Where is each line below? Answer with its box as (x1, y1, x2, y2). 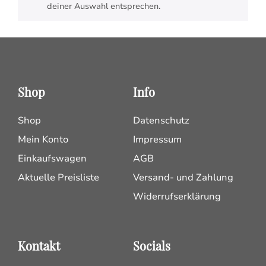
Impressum (133, 133, 182, 146)
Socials (133, 237, 170, 254)
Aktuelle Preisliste (18, 171, 99, 184)
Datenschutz (133, 114, 189, 127)
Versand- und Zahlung (133, 171, 233, 184)
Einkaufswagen (18, 152, 87, 165)
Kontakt (18, 237, 60, 254)
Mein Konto (18, 133, 68, 146)
